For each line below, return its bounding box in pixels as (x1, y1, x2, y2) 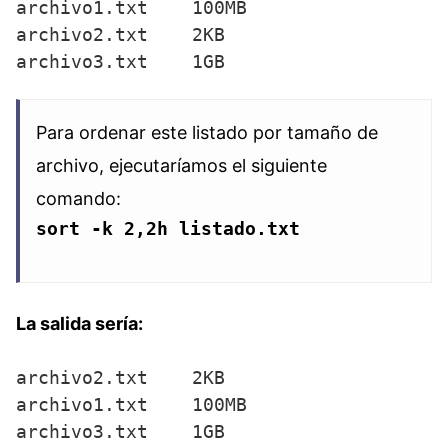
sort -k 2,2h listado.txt (36, 218, 300, 240)
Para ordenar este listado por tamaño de (36, 122, 378, 144)
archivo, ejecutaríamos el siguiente (36, 155, 327, 177)
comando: (36, 188, 121, 210)
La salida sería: (16, 313, 143, 335)
